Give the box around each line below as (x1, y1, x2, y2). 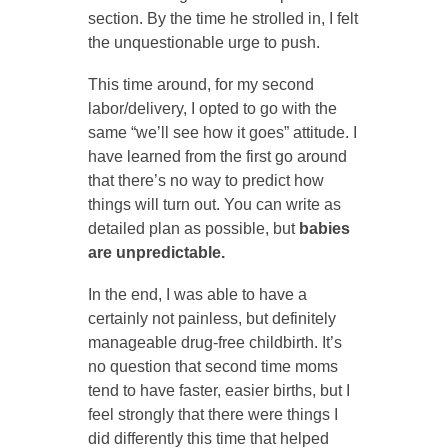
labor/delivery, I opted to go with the (87, 99, 337, 117)
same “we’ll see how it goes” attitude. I (87, 123, 357, 141)
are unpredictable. (87, 243, 229, 261)
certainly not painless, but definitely (87, 309, 336, 327)
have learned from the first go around (87, 147, 347, 165)
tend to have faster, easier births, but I (87, 381, 350, 399)
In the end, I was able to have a (87, 285, 307, 303)
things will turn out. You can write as (87, 195, 341, 213)
